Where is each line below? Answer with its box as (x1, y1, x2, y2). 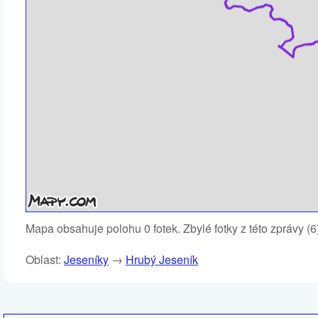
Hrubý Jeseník (126, 251, 198, 268)
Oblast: (26, 251, 64, 268)
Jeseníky (64, 251, 109, 268)
